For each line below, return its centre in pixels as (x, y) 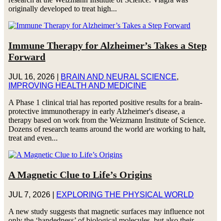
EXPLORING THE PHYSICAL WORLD (125, 194)
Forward (27, 56)
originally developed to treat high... (62, 8)
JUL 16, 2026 (31, 76)
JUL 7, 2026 (29, 194)
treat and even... (33, 138)
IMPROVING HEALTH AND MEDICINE (77, 85)
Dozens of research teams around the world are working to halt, (107, 129)
